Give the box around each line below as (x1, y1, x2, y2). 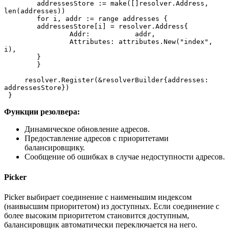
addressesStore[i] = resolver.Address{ (37, 22, 188, 31)
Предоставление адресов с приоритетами (25, 134, 169, 143)
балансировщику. (25, 143, 85, 152)
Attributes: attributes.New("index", (4, 38, 41, 46)
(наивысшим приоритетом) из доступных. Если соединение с (4, 201, 219, 211)
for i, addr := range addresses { (37, 15, 168, 23)
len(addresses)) (4, 7, 65, 15)
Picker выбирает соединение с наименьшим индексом (4, 192, 192, 201)
